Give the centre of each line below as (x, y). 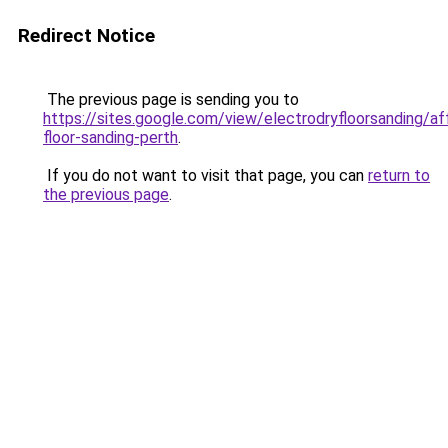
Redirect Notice (86, 35)
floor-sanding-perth (110, 137)
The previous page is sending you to (171, 99)
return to (399, 175)
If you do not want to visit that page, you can (205, 175)
